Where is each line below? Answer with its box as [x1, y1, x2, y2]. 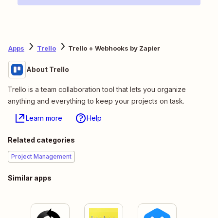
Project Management [11, 153, 72, 161]
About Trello [26, 65, 69, 74]
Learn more [26, 114, 62, 123]
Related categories [8, 136, 75, 145]
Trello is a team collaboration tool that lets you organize [8, 85, 186, 94]
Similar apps [8, 174, 52, 182]
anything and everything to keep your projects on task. [8, 97, 184, 106]
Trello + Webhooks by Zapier [68, 44, 160, 52]
